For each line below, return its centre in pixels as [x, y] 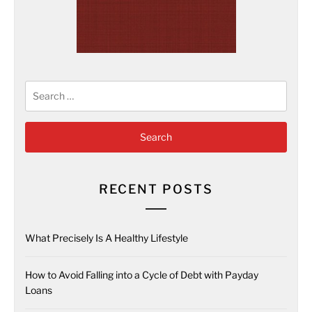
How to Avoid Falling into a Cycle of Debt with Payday [142, 275]
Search [41, 87]
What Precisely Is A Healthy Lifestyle [107, 238]
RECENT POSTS [156, 189]
